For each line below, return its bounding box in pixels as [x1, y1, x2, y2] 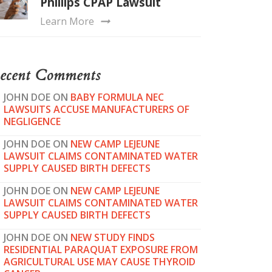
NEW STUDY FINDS [70, 231, 155, 245]
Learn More [40, 15, 94, 29]
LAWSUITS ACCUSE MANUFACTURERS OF [4, 103, 189, 117]
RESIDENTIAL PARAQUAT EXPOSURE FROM [4, 243, 198, 257]
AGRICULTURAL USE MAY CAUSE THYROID [4, 255, 195, 269]
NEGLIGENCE [4, 115, 61, 129]
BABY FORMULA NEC [70, 90, 164, 104]
